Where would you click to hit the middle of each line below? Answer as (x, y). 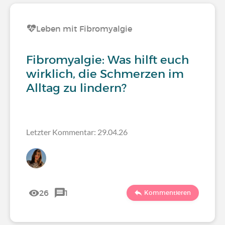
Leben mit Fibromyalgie (84, 29)
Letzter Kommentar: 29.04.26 (77, 132)
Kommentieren (167, 193)
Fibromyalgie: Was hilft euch (107, 60)
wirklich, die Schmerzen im (105, 74)
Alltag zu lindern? (76, 88)
